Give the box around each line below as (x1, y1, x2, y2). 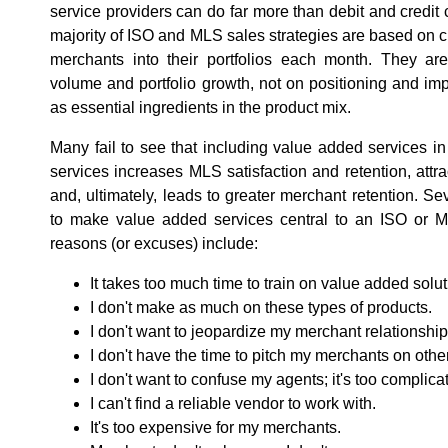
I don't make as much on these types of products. (90, 298, 432, 316)
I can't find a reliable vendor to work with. (90, 394, 376, 412)
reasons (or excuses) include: (50, 234, 258, 252)
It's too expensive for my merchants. (90, 418, 341, 436)
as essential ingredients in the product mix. (50, 98, 351, 116)
